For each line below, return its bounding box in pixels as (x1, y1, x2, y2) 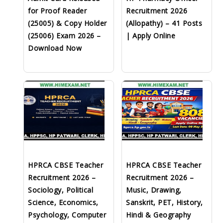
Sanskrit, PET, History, (126, 198, 203, 207)
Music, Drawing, (126, 185, 182, 195)
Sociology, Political (28, 185, 93, 195)
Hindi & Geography (126, 210, 191, 220)
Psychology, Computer (28, 210, 106, 220)
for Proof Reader (28, 6, 87, 16)
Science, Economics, (28, 198, 99, 207)
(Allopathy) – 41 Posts (126, 18, 202, 28)
